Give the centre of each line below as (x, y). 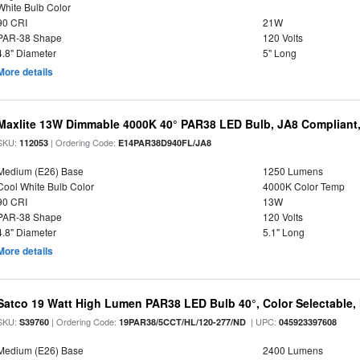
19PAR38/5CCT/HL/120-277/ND (183, 322)
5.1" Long (283, 232)
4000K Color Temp (303, 186)
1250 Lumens (292, 171)
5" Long (279, 53)
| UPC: (263, 321)
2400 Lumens (292, 350)
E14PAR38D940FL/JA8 (165, 143)
